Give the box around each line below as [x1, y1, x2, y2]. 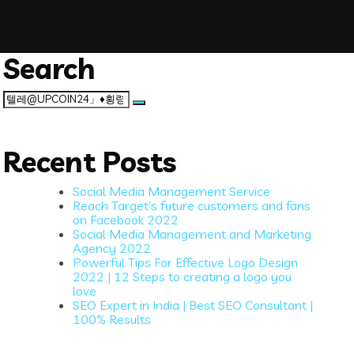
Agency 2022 [73, 239, 152, 256]
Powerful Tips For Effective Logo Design [73, 254, 299, 270]
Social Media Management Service [73, 183, 271, 199]
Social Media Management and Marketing [73, 225, 312, 242]
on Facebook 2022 [73, 211, 179, 228]
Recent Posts [3, 143, 177, 179]
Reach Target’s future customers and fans [73, 197, 311, 213]
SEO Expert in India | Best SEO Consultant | [73, 296, 314, 313]
